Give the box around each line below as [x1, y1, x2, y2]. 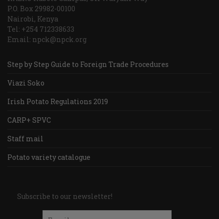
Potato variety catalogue [7, 153, 90, 162]
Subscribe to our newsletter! [17, 192, 112, 201]
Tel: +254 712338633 [7, 24, 74, 34]
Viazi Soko [7, 78, 44, 88]
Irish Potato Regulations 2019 [7, 97, 108, 106]
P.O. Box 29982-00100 [7, 4, 75, 13]
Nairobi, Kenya [7, 14, 58, 23]
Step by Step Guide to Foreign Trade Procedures [7, 60, 169, 69]
